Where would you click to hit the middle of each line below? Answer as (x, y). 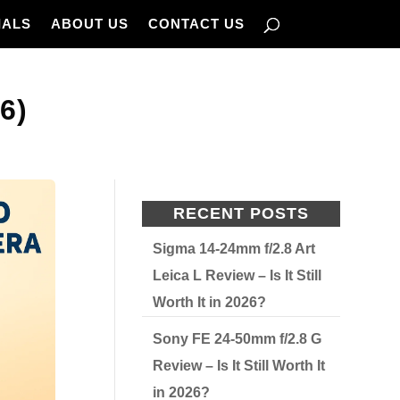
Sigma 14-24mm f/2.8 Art (234, 249)
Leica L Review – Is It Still (237, 275)
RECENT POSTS (242, 213)
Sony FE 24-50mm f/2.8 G (237, 339)
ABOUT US (89, 24)
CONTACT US (196, 24)
